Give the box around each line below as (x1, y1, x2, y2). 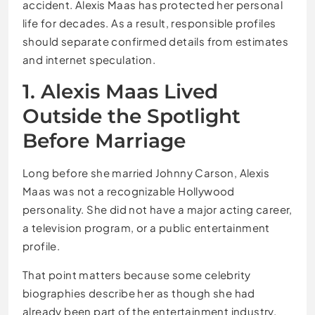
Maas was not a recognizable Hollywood (22, 184, 235, 198)
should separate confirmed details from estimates (22, 34, 289, 48)
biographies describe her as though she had (22, 285, 255, 300)
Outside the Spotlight (22, 103, 240, 128)
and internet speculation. (22, 52, 155, 66)
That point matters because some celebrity (22, 267, 251, 281)
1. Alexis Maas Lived (22, 79, 218, 103)
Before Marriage (22, 128, 186, 153)
